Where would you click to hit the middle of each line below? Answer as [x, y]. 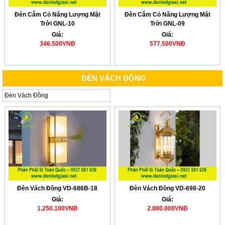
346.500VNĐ [57, 44]
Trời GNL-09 [167, 24]
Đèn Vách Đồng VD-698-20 [167, 188]
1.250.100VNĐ [57, 208]
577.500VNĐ [167, 44]
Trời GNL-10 [57, 24]
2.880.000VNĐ [167, 208]
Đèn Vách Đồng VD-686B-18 [58, 188]
